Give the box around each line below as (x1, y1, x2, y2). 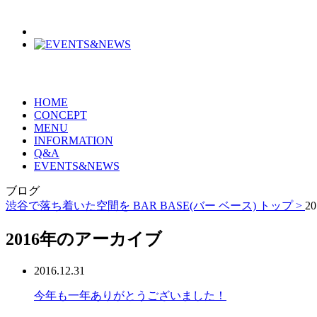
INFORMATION (34, 134, 113, 146)
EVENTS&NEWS (34, 159, 120, 172)
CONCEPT (34, 108, 87, 121)
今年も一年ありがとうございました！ (34, 289, 226, 301)
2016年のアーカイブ (6, 229, 162, 248)
